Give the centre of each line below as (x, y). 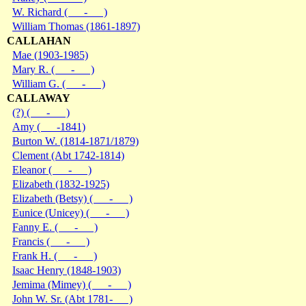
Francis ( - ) (51, 241)
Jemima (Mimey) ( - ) (72, 284)
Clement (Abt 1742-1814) (68, 155)
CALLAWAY (39, 98)
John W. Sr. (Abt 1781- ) (72, 298)
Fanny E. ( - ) (55, 227)
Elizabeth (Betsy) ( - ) (72, 198)
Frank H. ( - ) (55, 255)
